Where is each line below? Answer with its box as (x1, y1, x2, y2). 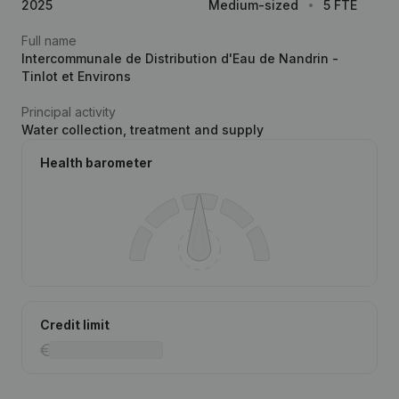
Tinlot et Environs (21, 69, 131, 84)
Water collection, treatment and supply (21, 122, 264, 137)
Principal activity (21, 104, 116, 119)
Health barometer (40, 155, 152, 170)
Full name (21, 33, 77, 48)
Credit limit (40, 317, 110, 332)
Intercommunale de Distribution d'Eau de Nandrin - (21, 51, 338, 66)
